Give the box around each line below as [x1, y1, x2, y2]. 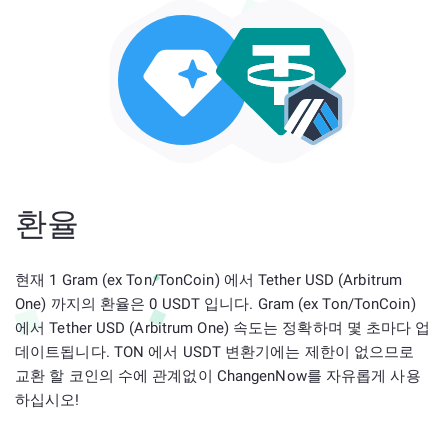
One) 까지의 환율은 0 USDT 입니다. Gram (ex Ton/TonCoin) [15, 295, 416, 313]
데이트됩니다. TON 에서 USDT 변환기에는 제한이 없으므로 [15, 343, 415, 361]
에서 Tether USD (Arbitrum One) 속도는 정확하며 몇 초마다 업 [15, 319, 431, 337]
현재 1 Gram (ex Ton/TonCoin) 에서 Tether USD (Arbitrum [15, 271, 402, 289]
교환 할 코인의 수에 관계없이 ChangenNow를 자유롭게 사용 [15, 367, 421, 385]
